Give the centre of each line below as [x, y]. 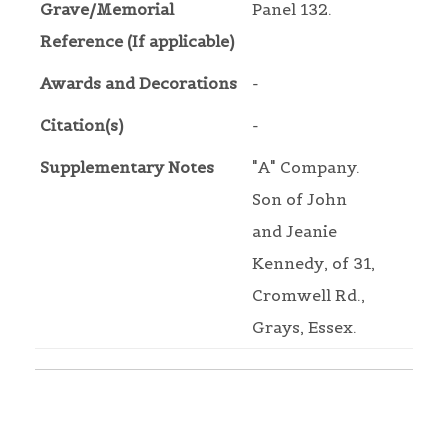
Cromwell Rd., [308, 295]
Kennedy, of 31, [313, 263]
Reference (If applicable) [137, 41]
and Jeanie [294, 231]
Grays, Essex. [304, 327]
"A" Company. [306, 167]
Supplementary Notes [127, 167]
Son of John [299, 199]
